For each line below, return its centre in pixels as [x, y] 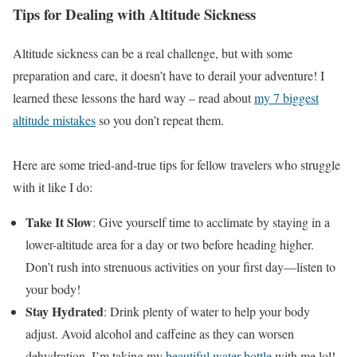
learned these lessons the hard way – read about [133, 97]
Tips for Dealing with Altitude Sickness [134, 14]
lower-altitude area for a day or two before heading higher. [170, 244]
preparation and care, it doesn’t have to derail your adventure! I [169, 75]
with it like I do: [53, 186]
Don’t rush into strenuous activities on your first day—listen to [180, 266]
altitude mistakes [54, 120]
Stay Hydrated [65, 311]
